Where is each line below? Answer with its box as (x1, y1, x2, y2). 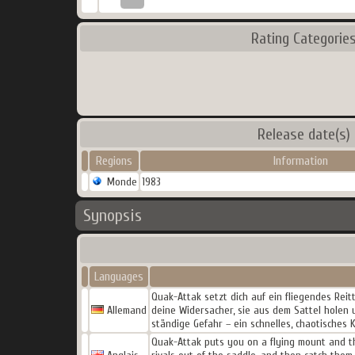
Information (273, 154, 328, 168)
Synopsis (83, 205, 142, 226)
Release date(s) (258, 125, 350, 143)
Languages (94, 269, 143, 284)
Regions (96, 154, 132, 168)
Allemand (104, 303, 147, 317)
